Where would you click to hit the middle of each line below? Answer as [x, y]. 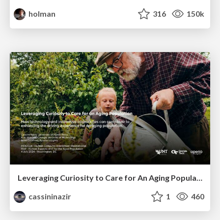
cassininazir [49, 196]
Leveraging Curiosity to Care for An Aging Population [199, 178]
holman [41, 14]
